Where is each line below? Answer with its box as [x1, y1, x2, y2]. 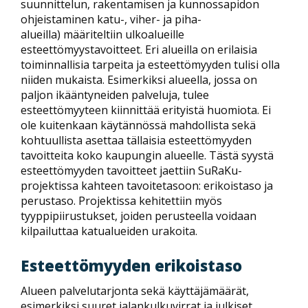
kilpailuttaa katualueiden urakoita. [21, 223, 197, 239]
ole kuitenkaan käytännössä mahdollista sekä [21, 117, 256, 133]
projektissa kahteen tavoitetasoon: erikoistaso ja [21, 177, 273, 193]
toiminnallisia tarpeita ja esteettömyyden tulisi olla [21, 56, 280, 72]
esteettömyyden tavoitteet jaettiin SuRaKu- [21, 162, 242, 178]
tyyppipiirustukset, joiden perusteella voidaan [21, 208, 256, 223]
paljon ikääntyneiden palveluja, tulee [21, 87, 209, 102]
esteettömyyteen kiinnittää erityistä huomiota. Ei [21, 102, 271, 118]
